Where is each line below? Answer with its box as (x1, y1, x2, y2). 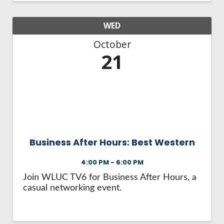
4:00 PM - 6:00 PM (80, 157, 143, 166)
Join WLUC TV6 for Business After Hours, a (23, 173, 196, 182)
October (93, 37, 131, 51)
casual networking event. (23, 183, 121, 192)
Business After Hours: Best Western (29, 136, 195, 149)
